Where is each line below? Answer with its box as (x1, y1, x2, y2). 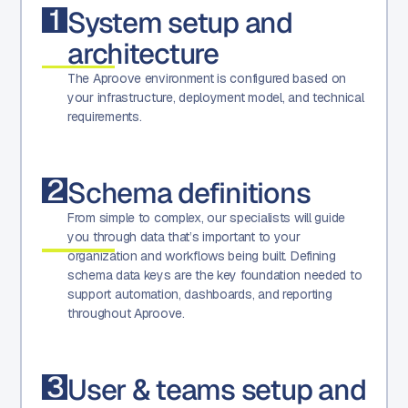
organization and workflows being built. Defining (67, 247, 336, 264)
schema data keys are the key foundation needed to (67, 266, 362, 283)
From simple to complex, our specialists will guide (67, 209, 346, 226)
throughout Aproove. (67, 304, 185, 321)
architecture (67, 34, 219, 72)
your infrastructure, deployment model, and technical (67, 88, 364, 106)
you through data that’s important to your (67, 228, 301, 245)
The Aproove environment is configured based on (67, 69, 347, 87)
